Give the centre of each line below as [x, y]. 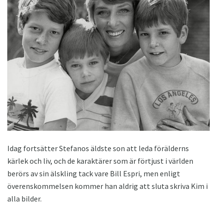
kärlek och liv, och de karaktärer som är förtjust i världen [100, 161]
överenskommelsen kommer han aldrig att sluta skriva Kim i [108, 186]
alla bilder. [24, 199]
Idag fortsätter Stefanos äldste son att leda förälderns [98, 148]
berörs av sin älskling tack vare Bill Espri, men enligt [94, 174]
